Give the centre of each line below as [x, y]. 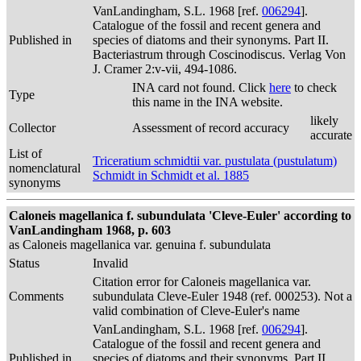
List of [25, 154]
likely [324, 120]
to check [314, 87]
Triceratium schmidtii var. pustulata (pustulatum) [215, 161]
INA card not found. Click [201, 87]
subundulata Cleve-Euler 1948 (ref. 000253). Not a [222, 296]
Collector [32, 128]
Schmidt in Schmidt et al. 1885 [171, 175]
